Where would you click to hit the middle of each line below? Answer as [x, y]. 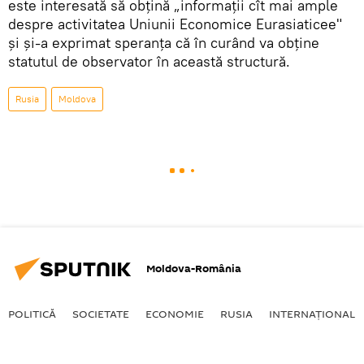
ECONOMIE [175, 313]
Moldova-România [194, 269]
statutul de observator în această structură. [149, 61]
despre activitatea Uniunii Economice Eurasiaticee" [175, 24]
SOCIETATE [101, 313]
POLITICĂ [32, 313]
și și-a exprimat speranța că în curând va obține [164, 42]
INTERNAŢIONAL [312, 313]
